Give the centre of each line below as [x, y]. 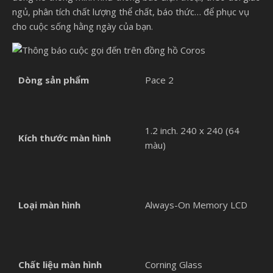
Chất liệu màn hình [60, 264]
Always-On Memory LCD [196, 204]
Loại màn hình [49, 204]
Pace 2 [159, 80]
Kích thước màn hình [65, 137]
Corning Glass [174, 264]
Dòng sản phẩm [54, 80]
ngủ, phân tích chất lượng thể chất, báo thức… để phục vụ [131, 11]
